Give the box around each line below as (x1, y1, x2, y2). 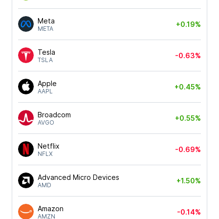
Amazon (38, 204, 64, 213)
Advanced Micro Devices (38, 173, 119, 181)
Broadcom (38, 110, 71, 119)
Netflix (38, 141, 60, 150)
